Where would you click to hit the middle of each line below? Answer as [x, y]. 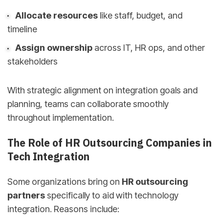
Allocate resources [56, 15]
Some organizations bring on [65, 181]
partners [26, 195]
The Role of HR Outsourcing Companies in [109, 143]
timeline [22, 29]
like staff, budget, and [140, 15]
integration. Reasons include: [63, 209]
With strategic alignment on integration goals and [102, 90]
